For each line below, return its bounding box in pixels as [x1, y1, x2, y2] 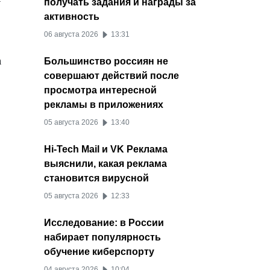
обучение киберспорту [44, 246, 154, 257]
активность [44, 11, 99, 22]
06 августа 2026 [44, 30, 100, 39]
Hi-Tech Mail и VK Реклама [44, 144, 168, 155]
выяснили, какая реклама [44, 159, 167, 169]
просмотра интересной [44, 85, 157, 96]
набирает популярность [44, 232, 161, 243]
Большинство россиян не [44, 56, 168, 67]
